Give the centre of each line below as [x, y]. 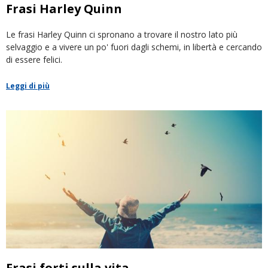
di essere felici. [34, 60]
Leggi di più [28, 86]
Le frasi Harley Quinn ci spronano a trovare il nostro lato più [122, 35]
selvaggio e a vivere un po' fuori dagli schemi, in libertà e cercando [134, 47]
